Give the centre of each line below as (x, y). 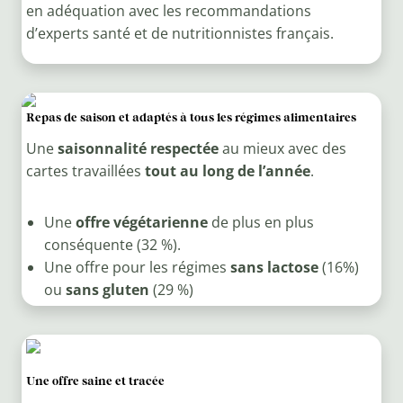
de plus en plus (260, 223)
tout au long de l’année (227, 171)
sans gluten (107, 290)
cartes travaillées (85, 171)
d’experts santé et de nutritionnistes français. (179, 34)
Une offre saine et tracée (95, 381)
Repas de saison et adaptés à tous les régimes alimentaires (191, 117)
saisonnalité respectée (138, 149)
